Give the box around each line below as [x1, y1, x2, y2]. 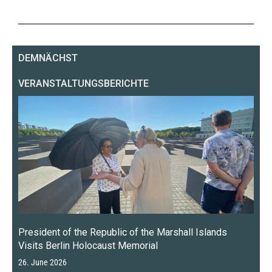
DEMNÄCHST [18, 52, 78, 64]
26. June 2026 [18, 257, 67, 268]
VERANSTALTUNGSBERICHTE [18, 77, 149, 89]
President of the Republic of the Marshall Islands [18, 226, 227, 238]
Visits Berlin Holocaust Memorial [18, 239, 158, 251]
